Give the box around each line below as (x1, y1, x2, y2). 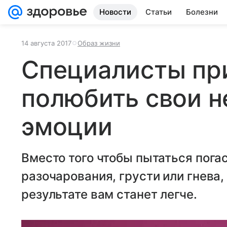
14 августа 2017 (21, 39, 71, 47)
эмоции (21, 111, 112, 141)
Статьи (145, 7, 172, 17)
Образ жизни (78, 39, 120, 47)
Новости (99, 7, 131, 17)
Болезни (186, 7, 218, 17)
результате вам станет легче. (21, 187, 197, 202)
